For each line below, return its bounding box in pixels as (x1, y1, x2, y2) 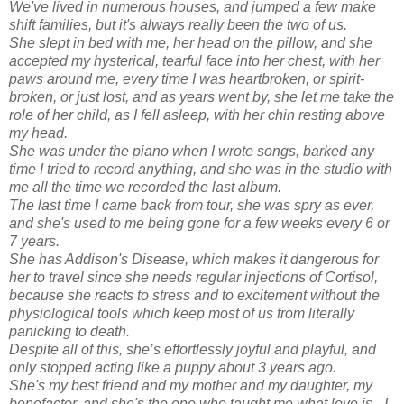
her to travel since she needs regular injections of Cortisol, (9, 269, 378, 285)
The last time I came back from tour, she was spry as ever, (9, 197, 374, 213)
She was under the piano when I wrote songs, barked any (9, 142, 374, 159)
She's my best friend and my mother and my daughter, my (9, 377, 372, 393)
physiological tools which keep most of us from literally (9, 305, 354, 321)
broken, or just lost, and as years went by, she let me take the (9, 88, 394, 105)
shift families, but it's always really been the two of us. (9, 16, 355, 32)
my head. (9, 124, 76, 141)
